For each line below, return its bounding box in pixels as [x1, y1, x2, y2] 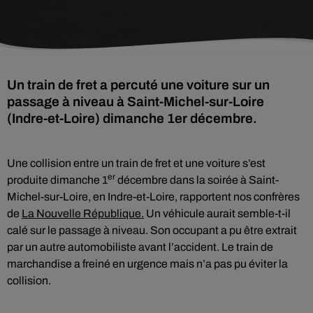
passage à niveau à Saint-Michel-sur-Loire [7, 94, 264, 109]
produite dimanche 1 [7, 174, 108, 186]
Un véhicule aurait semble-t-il [144, 208, 291, 219]
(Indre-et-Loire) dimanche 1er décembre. [7, 111, 257, 126]
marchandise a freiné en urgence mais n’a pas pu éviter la [7, 258, 288, 270]
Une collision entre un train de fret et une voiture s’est [7, 157, 265, 169]
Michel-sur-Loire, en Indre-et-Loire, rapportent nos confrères [7, 191, 300, 203]
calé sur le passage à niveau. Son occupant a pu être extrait [7, 224, 297, 236]
